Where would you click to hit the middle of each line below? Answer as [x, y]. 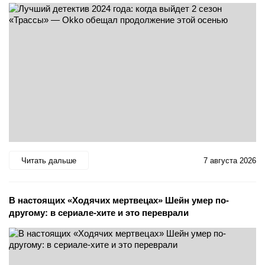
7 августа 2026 [230, 160]
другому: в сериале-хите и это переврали [99, 213]
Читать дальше [49, 160]
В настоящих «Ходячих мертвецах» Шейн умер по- [119, 201]
